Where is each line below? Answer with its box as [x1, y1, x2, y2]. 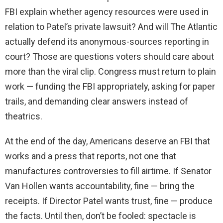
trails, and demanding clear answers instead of [5, 96, 188, 107]
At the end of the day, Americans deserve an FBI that [5, 136, 210, 147]
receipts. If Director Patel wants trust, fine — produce [5, 196, 213, 207]
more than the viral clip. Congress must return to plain [5, 66, 216, 77]
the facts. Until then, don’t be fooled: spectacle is [5, 211, 196, 222]
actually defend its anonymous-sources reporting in [5, 36, 209, 47]
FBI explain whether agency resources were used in [5, 6, 209, 17]
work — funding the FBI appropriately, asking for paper [5, 81, 215, 92]
